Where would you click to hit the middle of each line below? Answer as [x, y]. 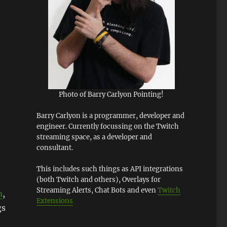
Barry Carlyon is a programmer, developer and [110, 116]
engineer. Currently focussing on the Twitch [107, 126]
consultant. [54, 147]
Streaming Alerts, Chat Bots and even [97, 190]
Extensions [54, 201]
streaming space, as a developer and [94, 137]
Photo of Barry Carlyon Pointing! [111, 94]
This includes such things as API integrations [109, 169]
